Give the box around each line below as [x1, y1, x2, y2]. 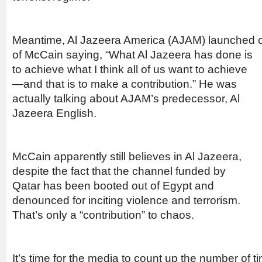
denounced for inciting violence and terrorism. [12, 194, 240, 207]
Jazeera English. [12, 107, 96, 120]
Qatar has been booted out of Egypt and [12, 180, 214, 192]
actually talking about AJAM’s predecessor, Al [12, 92, 240, 105]
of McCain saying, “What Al [12, 49, 150, 61]
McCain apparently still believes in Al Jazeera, [12, 150, 242, 163]
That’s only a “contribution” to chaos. [12, 209, 194, 222]
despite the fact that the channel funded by [12, 165, 226, 178]
